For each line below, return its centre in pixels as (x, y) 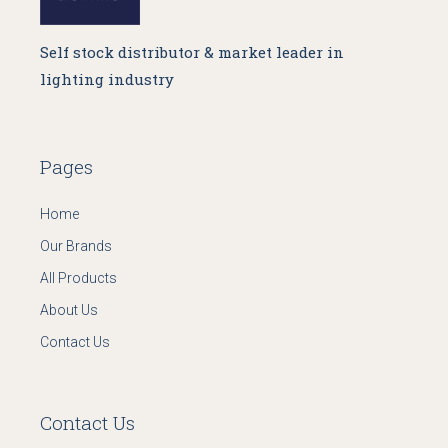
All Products (79, 278)
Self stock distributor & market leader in (192, 52)
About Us (69, 310)
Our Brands (76, 246)
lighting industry (107, 79)
